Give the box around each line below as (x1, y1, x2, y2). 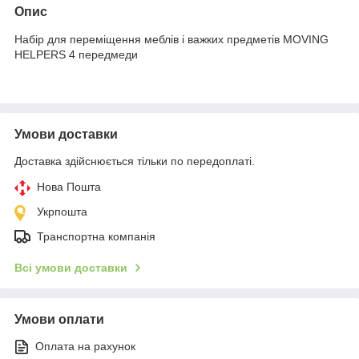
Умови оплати (14, 312, 104, 326)
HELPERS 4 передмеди (14, 47, 138, 61)
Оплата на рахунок (35, 339, 135, 353)
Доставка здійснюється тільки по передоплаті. (14, 154, 255, 167)
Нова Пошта (37, 179, 101, 193)
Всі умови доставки (14, 260, 127, 274)
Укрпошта (37, 204, 87, 218)
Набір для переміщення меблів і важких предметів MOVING (14, 32, 329, 46)
